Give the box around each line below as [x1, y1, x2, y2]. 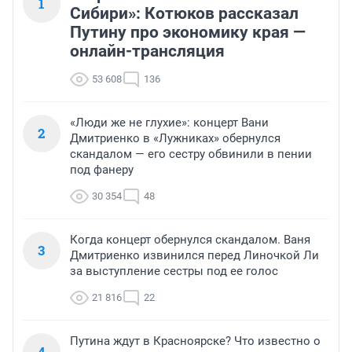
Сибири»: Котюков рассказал [70, 4, 299, 24]
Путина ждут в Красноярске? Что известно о [70, 334, 321, 349]
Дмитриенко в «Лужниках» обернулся [70, 131, 280, 146]
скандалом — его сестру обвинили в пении [70, 147, 312, 162]
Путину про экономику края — [70, 23, 306, 42]
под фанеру [70, 163, 134, 178]
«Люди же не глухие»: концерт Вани [70, 115, 269, 130]
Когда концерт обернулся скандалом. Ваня [70, 233, 310, 247]
